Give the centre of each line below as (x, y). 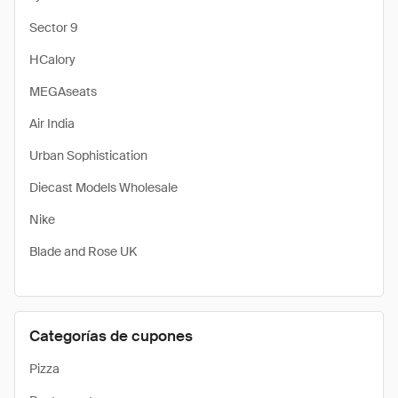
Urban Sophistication (88, 155)
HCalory (52, 60)
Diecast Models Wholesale (103, 187)
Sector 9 (54, 28)
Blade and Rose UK (83, 251)
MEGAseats (63, 92)
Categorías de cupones (111, 336)
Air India (52, 123)
